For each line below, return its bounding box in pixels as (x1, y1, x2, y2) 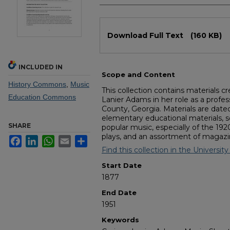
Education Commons (8, 93, 76, 102)
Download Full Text (107, 31, 185, 41)
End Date (102, 188, 137, 197)
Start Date (102, 161, 142, 170)
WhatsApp (54, 135, 88, 144)
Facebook (22, 135, 54, 144)
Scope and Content (102, 70, 175, 79)
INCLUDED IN (18, 63, 63, 71)
